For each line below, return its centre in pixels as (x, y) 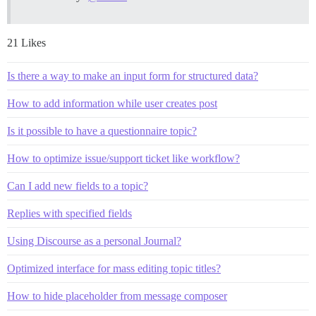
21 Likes (26, 43)
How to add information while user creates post (112, 104)
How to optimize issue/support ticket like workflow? (123, 159)
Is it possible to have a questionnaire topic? (102, 131)
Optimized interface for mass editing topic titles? (114, 269)
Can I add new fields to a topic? (78, 186)
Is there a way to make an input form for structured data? (133, 76)
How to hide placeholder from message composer (117, 296)
